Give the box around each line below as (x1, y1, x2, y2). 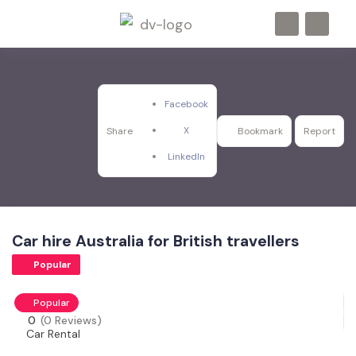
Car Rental (26, 327, 80, 341)
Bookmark (238, 124, 283, 137)
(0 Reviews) (41, 313, 102, 327)
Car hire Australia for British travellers (12, 231, 300, 251)
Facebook (164, 98, 208, 110)
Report (304, 124, 335, 137)
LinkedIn (168, 150, 205, 163)
